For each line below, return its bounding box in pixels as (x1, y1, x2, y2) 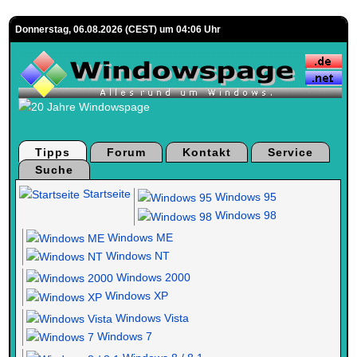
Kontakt (182, 146, 232, 159)
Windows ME (104, 230, 174, 244)
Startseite (80, 187, 131, 200)
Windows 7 (94, 330, 153, 343)
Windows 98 (212, 209, 277, 222)
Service (268, 146, 314, 159)
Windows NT (103, 249, 171, 262)
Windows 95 (212, 190, 277, 203)
